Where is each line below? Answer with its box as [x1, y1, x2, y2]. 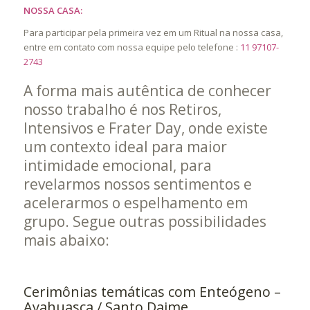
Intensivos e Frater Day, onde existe [23, 118, 268, 138]
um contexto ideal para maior [23, 137, 227, 157]
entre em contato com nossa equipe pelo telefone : [23, 41, 240, 54]
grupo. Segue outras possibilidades [23, 212, 266, 232]
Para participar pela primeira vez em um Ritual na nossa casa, [23, 26, 283, 39]
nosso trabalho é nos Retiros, [23, 100, 221, 120]
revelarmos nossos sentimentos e [23, 174, 252, 194]
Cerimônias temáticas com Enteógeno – [23, 282, 281, 302]
